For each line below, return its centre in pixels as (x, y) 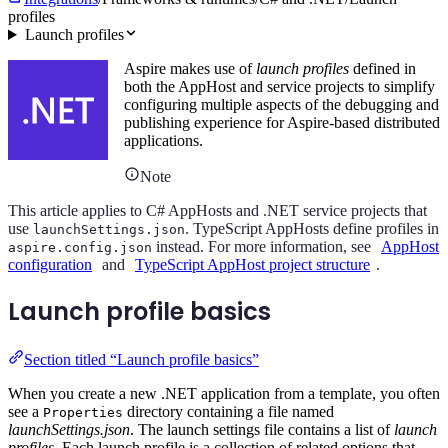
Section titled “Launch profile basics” (141, 359)
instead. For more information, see (263, 247)
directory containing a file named (228, 411)
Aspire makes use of (190, 69)
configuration (50, 265)
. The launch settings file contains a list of (262, 429)
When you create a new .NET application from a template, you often (224, 393)
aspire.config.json (80, 248)
